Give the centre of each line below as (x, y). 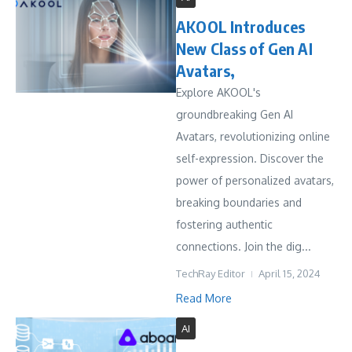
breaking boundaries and (239, 202)
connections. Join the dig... (244, 246)
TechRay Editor (211, 273)
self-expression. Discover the (250, 158)
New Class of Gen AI (244, 48)
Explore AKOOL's (218, 92)
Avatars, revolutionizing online (253, 136)
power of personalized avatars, (255, 180)
